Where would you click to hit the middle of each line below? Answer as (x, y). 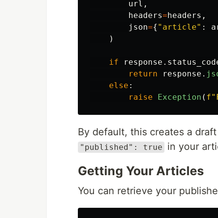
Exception (180, 97)
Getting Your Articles (141, 171)
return (143, 74)
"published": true (121, 147)
